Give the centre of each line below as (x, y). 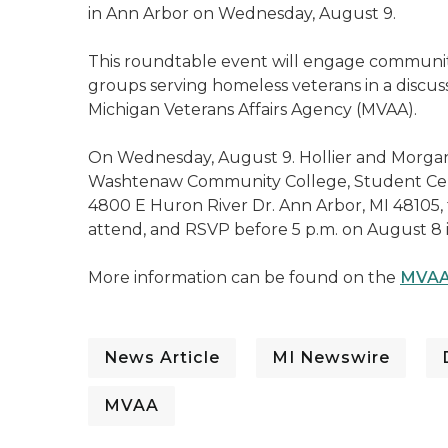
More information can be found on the (244, 277)
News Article (162, 357)
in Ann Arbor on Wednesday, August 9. (242, 13)
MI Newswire (331, 357)
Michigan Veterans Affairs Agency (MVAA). (252, 109)
